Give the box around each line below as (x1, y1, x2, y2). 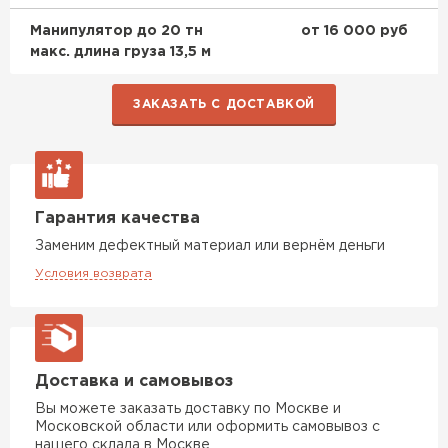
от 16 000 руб (301, 24, 408, 37)
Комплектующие (134, 164, 278, 180)
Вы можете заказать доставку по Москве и (35, 402, 341, 415)
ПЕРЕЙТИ (160, 209, 225, 221)
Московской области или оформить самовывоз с (35, 420, 380, 433)
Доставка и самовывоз (35, 373, 233, 389)
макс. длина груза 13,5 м (30, 45, 211, 58)
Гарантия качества (35, 210, 200, 226)
